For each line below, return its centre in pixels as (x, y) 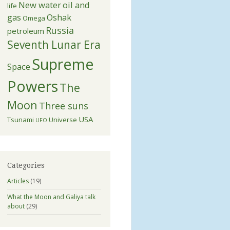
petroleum (25, 31)
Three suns (63, 106)
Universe (63, 119)
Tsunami (20, 119)
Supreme (63, 64)
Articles (18, 181)
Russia (60, 30)
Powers (32, 86)
